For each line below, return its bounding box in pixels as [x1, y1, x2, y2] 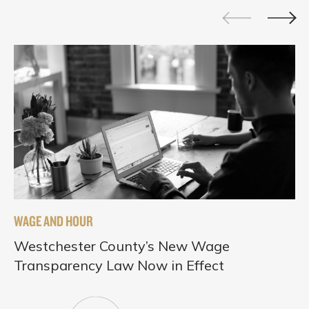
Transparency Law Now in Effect [14, 256, 224, 274]
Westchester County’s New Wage [14, 237, 230, 255]
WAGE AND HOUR [14, 211, 93, 230]
